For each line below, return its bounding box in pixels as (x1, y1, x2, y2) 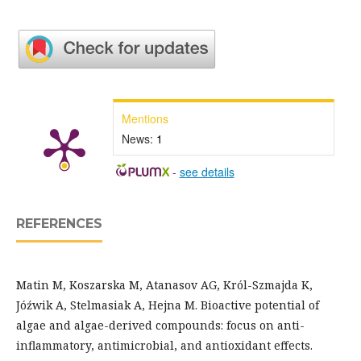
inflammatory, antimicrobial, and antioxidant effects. (16, 338, 313, 354)
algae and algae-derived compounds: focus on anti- (16, 317, 305, 334)
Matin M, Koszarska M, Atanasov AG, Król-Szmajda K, (16, 277, 313, 293)
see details (179, 164, 234, 180)
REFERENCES (16, 216, 102, 232)
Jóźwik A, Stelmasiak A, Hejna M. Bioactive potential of (16, 297, 319, 313)
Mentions (122, 110, 168, 127)
